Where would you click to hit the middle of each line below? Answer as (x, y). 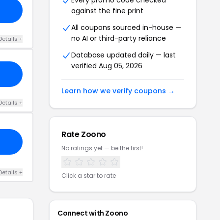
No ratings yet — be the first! (102, 148)
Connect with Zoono (93, 213)
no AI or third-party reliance (119, 38)
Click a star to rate (89, 176)
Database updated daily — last (124, 55)
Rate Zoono (84, 134)
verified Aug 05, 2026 (107, 66)
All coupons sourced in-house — (126, 27)
